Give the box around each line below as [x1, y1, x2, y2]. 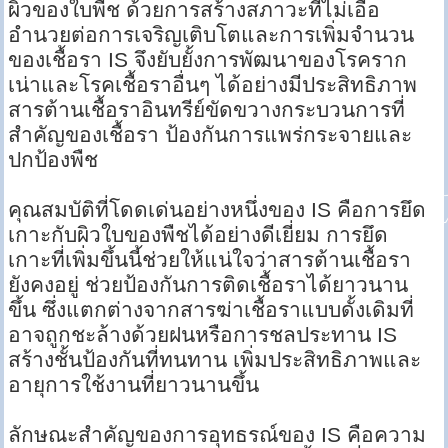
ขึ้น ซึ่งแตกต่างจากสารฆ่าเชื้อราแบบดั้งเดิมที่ [8, 298, 415, 322]
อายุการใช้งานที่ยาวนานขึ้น [8, 373, 260, 397]
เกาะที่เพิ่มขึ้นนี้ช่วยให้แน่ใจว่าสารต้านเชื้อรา [8, 248, 412, 272]
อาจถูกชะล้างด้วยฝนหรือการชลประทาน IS [8, 323, 398, 347]
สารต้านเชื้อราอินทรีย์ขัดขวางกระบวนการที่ [8, 98, 406, 122]
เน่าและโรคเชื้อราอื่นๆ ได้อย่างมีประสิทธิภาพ [8, 73, 418, 97]
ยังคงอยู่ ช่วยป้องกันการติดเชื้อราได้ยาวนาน [8, 273, 409, 297]
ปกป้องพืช [8, 148, 99, 172]
